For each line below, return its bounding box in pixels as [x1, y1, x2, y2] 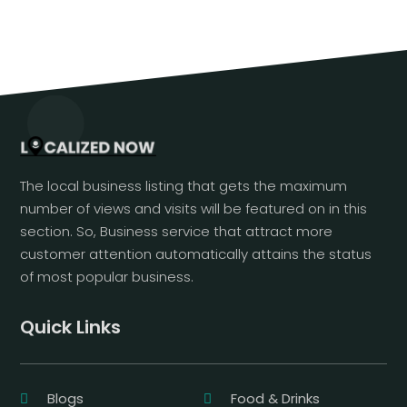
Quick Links [20, 314, 122, 341]
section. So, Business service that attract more [20, 222, 333, 242]
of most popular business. [20, 267, 194, 287]
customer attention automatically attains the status [20, 244, 372, 264]
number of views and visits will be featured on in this [20, 199, 368, 219]
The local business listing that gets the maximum [20, 176, 348, 196]
